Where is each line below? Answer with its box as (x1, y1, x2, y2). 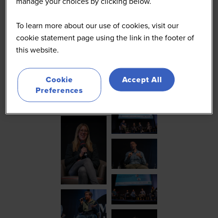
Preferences (36, 85, 84, 96)
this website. (16, 44, 59, 56)
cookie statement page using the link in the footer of (16, 32, 195, 44)
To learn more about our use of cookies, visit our (16, 20, 179, 32)
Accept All (122, 74, 162, 86)
